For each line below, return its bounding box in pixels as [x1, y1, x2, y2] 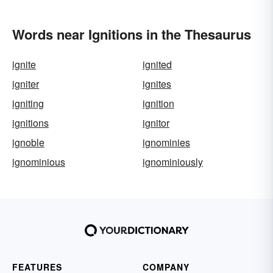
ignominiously [143, 155, 203, 169]
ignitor [143, 116, 169, 130]
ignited [143, 57, 172, 71]
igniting [12, 96, 44, 110]
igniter [12, 77, 39, 91]
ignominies [143, 135, 190, 149]
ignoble [12, 135, 44, 149]
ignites [143, 77, 171, 91]
